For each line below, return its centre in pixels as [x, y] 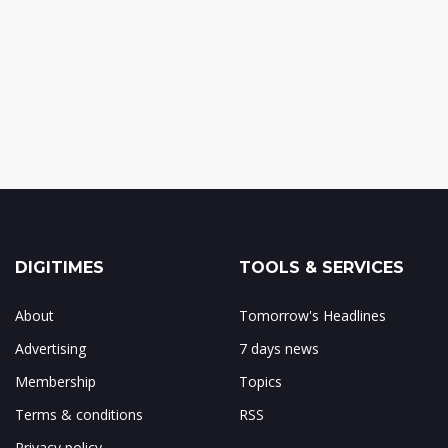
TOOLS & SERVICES [321, 267]
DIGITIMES [59, 267]
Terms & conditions [79, 414]
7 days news [279, 348]
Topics [260, 381]
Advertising [50, 348]
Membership [55, 381]
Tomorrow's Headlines [312, 315]
